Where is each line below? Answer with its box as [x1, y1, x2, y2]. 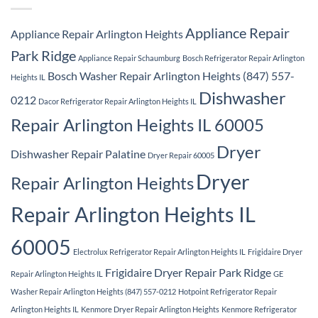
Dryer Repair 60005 [148, 150, 214, 160]
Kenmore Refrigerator [221, 305, 297, 314]
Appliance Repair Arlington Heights [11, 27, 183, 41]
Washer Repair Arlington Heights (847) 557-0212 [11, 287, 176, 297]
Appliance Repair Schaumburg [78, 53, 180, 63]
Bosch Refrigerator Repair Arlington [182, 53, 305, 63]
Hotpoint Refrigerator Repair [178, 287, 277, 297]
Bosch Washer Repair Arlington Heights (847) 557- [48, 69, 295, 83]
